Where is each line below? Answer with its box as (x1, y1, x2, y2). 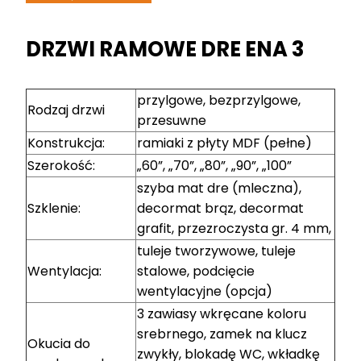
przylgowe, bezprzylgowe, (137, 90, 301, 110)
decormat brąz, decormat (137, 198, 304, 218)
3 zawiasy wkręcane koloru (137, 304, 306, 323)
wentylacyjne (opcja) (137, 281, 272, 301)
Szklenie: (27, 198, 81, 218)
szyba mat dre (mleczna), (137, 178, 301, 197)
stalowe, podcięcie (137, 261, 255, 280)
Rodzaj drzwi (27, 100, 105, 119)
